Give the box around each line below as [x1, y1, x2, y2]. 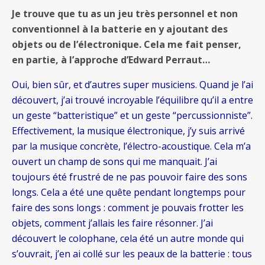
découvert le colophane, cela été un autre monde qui [12, 232, 244, 245]
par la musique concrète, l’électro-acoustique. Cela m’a [12, 140, 251, 153]
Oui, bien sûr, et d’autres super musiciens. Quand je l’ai [12, 78, 253, 92]
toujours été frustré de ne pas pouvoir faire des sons [12, 170, 247, 184]
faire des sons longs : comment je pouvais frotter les [12, 201, 244, 215]
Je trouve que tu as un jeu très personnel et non [12, 7, 238, 21]
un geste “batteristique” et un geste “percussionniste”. [12, 109, 253, 122]
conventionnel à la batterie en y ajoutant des [12, 22, 228, 36]
